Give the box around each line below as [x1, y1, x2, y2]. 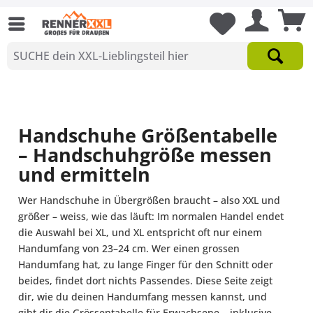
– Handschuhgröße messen [18, 143, 272, 168]
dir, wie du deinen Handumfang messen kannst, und [18, 289, 267, 303]
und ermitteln [18, 162, 150, 187]
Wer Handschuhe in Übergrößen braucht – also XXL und [18, 193, 280, 207]
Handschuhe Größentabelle [18, 123, 277, 148]
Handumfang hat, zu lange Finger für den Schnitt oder [18, 257, 273, 271]
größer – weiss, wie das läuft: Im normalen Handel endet [18, 209, 284, 223]
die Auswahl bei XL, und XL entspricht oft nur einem [18, 225, 262, 239]
